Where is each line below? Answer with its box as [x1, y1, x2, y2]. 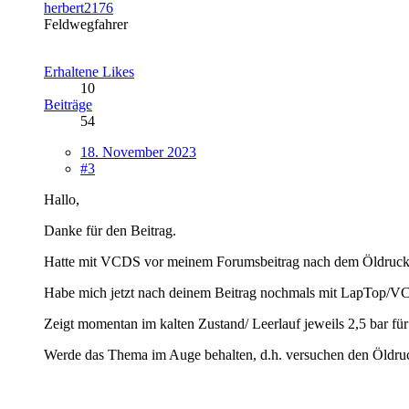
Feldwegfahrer [44, 16, 128, 32]
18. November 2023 [80, 143, 196, 160]
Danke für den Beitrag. [44, 222, 176, 238]
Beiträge [44, 96, 92, 112]
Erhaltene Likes [44, 63, 134, 79]
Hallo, [44, 191, 79, 207]
